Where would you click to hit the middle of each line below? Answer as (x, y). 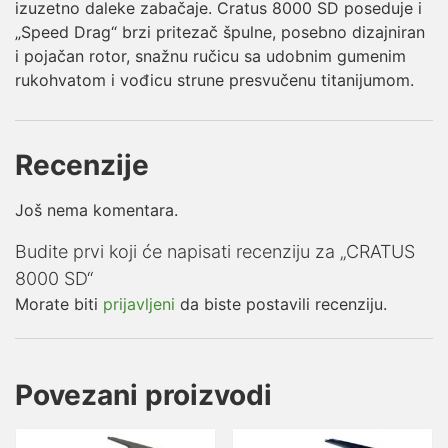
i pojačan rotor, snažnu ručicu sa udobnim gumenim (210, 56)
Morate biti (59, 304)
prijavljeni (139, 304)
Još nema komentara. (96, 210)
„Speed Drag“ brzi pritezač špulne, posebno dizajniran (220, 32)
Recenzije (82, 165)
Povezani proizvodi (143, 395)
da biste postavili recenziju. (281, 304)
